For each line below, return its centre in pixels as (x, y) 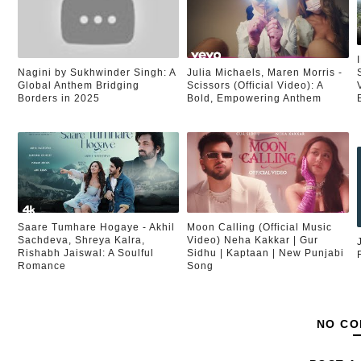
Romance (42, 266)
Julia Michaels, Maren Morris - (265, 72)
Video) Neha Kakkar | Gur (253, 240)
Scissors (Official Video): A (255, 85)
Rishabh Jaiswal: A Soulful (86, 253)
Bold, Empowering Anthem (255, 98)
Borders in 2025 (59, 98)
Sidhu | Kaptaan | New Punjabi (266, 253)
